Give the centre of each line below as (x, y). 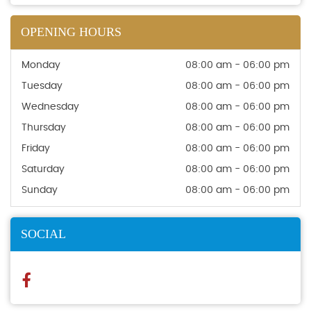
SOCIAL (43, 234)
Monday (41, 66)
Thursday (44, 128)
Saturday (43, 170)
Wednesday (50, 107)
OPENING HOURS (71, 32)
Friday (36, 149)
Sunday (40, 191)
